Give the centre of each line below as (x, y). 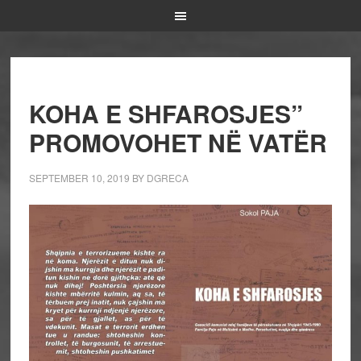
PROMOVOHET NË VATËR (178, 142)
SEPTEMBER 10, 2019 (79, 178)
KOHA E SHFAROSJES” (166, 113)
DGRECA (167, 178)
